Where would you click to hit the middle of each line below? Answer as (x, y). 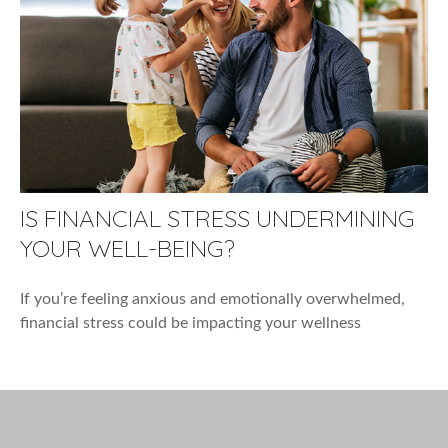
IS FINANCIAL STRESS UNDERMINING (217, 217)
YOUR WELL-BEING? (127, 247)
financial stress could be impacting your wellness (190, 322)
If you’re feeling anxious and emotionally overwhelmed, (212, 298)
